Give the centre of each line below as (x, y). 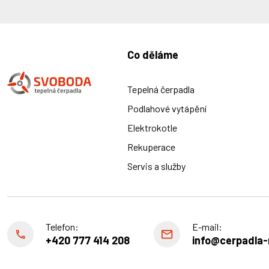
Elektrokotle (152, 128)
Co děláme (153, 55)
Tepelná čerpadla (161, 89)
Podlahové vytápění (167, 109)
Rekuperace (151, 147)
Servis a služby (156, 166)
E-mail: (207, 227)
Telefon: (62, 227)
